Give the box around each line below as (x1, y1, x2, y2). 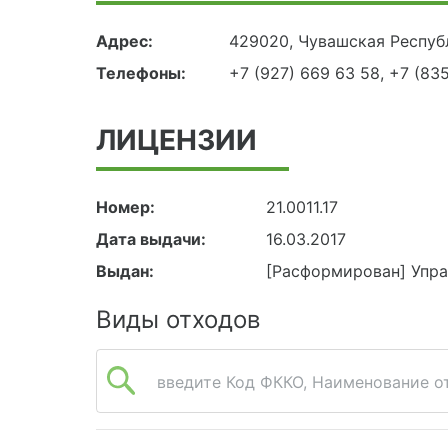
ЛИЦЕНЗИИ (96, 123, 257, 158)
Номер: (96, 197, 155, 218)
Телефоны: (96, 63, 186, 84)
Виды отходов (96, 305, 260, 335)
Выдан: (96, 261, 154, 282)
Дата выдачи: (96, 229, 206, 250)
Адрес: (96, 31, 153, 52)
